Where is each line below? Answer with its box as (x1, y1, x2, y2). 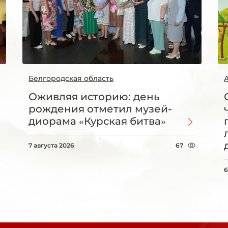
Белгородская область (28, 74, 113, 83)
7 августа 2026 (28, 141, 74, 150)
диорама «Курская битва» (28, 115, 166, 128)
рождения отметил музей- (28, 103, 172, 116)
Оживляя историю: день (28, 91, 160, 103)
